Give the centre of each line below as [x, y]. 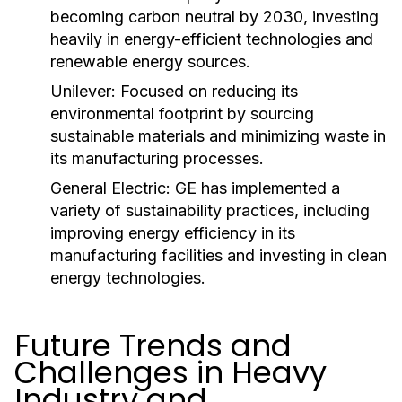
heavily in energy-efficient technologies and [212, 39]
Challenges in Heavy [170, 372]
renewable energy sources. [150, 61]
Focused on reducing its [207, 91]
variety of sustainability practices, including [210, 210]
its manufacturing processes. [157, 158]
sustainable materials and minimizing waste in [218, 136]
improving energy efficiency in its [173, 233]
